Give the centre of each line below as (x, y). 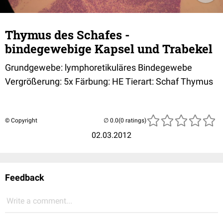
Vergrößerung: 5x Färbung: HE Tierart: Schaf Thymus (109, 81)
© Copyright (21, 120)
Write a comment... (39, 201)
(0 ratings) (132, 120)
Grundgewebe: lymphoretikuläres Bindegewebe (99, 67)
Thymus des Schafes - (67, 35)
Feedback (25, 177)
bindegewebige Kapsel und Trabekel (109, 49)
